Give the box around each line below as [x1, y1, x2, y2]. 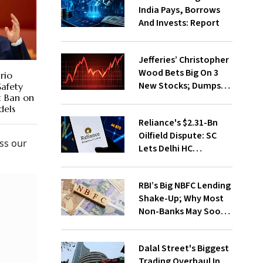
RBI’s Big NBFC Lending [138, 179, 231, 192]
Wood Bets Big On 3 [138, 66, 218, 79]
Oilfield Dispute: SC [138, 129, 217, 142]
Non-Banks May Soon [138, 205, 226, 218]
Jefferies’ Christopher [138, 53, 229, 66]
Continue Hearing [138, 155, 212, 168]
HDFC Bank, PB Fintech [138, 92, 232, 105]
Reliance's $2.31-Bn [138, 116, 218, 129]
